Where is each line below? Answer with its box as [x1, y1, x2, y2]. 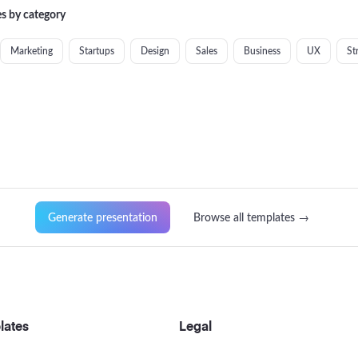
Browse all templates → [193, 210, 309, 225]
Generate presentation [48, 210, 157, 225]
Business [244, 45, 280, 58]
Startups [79, 45, 114, 58]
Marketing [10, 45, 53, 58]
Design [141, 45, 169, 58]
